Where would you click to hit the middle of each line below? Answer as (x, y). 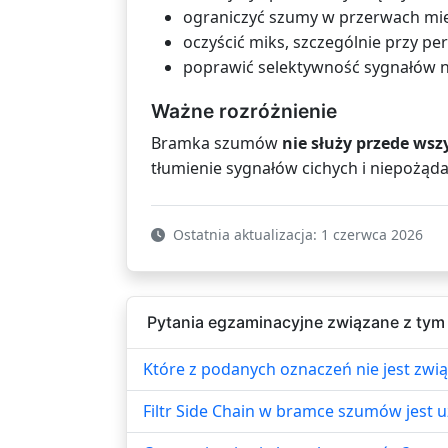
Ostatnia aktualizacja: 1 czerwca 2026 (296, 234)
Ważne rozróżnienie (244, 110)
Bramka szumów (216, 142)
